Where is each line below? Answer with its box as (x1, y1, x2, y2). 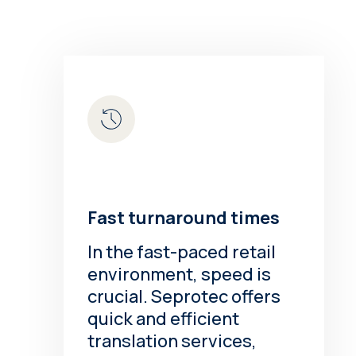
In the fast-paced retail (87, 239, 277, 264)
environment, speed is (87, 261, 272, 286)
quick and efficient (87, 306, 240, 331)
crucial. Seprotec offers (87, 284, 281, 308)
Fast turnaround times (87, 205, 281, 230)
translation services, (87, 328, 257, 353)
